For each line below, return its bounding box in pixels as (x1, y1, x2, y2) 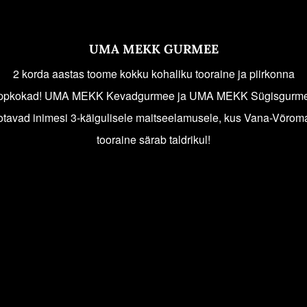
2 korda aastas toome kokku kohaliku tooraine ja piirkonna (12, 66, 295, 82)
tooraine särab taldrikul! (97, 132, 210, 148)
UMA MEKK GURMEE (88, 41, 219, 58)
